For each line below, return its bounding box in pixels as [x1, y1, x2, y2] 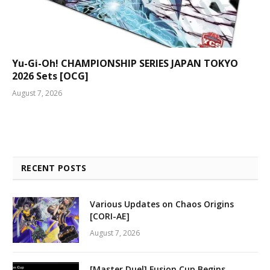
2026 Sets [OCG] [12, 69, 89, 83]
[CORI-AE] [90, 210, 130, 222]
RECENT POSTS [21, 162, 87, 174]
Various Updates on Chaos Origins [90, 198, 234, 210]
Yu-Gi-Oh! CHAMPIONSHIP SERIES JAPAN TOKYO [12, 57, 238, 71]
